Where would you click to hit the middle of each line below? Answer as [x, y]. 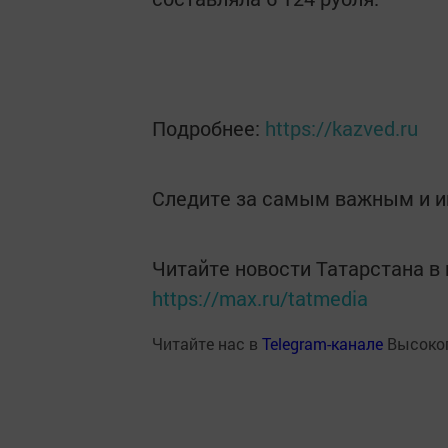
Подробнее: [208, 128]
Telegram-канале [322, 343]
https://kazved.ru [341, 128]
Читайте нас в [207, 343]
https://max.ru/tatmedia [260, 298]
